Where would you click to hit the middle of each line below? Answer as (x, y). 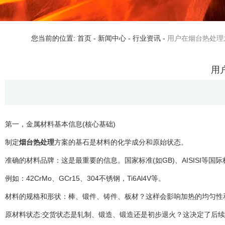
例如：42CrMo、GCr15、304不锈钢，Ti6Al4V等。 (85, 179)
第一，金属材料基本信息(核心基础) (60, 124)
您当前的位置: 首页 (62, 38)
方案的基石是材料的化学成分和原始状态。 (121, 142)
